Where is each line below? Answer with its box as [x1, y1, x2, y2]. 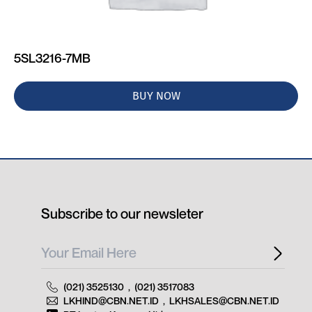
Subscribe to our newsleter [41, 205, 204, 222]
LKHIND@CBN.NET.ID [63, 295, 159, 306]
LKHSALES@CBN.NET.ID [169, 295, 279, 306]
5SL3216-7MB [14, 50, 91, 65]
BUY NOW [132, 89, 180, 102]
